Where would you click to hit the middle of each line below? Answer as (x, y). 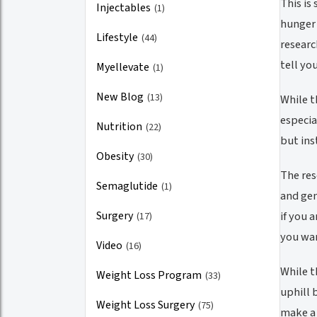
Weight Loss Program (150, 275)
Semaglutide (128, 186)
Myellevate (124, 67)
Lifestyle (118, 37)
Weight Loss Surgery (146, 305)
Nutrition (120, 126)
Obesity (116, 156)
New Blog (121, 97)
